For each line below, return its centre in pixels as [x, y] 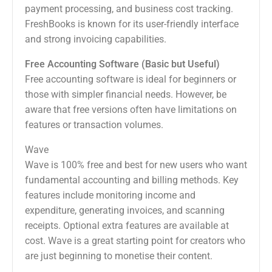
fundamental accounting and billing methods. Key [132, 180]
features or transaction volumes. [94, 125]
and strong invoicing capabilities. [96, 39]
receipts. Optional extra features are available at [127, 226]
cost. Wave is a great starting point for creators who [135, 241]
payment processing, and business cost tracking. [129, 9]
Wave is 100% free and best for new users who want [136, 165]
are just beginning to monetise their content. [119, 256]
